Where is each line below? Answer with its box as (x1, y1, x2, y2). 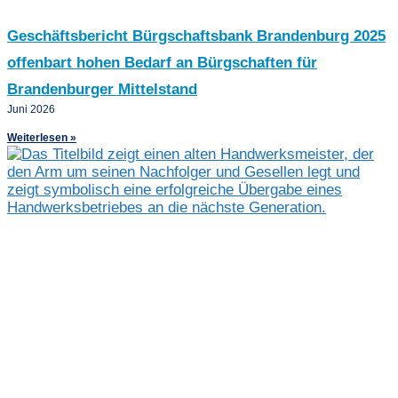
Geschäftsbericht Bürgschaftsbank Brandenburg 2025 (7, 27, 386, 44)
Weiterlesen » (7, 131, 76, 144)
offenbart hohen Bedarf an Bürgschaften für (7, 53, 317, 71)
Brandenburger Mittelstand (7, 80, 197, 98)
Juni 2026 (7, 102, 55, 115)
